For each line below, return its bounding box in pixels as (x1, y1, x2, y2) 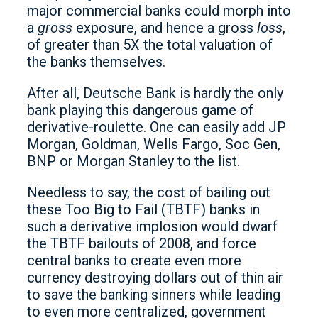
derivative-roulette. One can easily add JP (27, 118, 286, 136)
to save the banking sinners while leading (27, 285, 280, 303)
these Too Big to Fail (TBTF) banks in (27, 200, 260, 218)
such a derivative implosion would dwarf (27, 217, 278, 235)
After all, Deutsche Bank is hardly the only (27, 84, 283, 102)
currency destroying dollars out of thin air (27, 268, 283, 286)
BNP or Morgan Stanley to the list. (27, 152, 240, 170)
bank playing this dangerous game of (27, 101, 253, 119)
